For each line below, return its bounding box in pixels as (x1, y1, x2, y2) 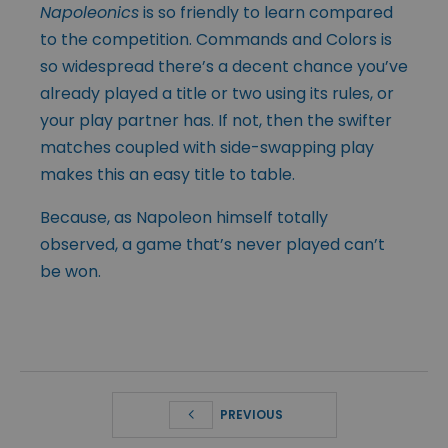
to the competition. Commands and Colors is (40, 27, 392, 51)
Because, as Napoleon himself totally (40, 205, 328, 229)
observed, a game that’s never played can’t (40, 232, 385, 256)
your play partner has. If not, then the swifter (40, 108, 392, 132)
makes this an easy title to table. (40, 162, 295, 186)
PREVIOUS (217, 405, 283, 423)
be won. (40, 259, 101, 283)
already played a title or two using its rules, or (40, 81, 394, 105)
